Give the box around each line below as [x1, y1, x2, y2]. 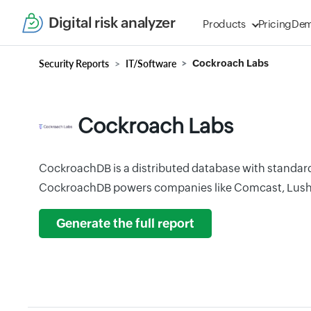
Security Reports [39, 58, 109, 69]
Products [203, 18, 246, 30]
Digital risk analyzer [49, 14, 176, 31]
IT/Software [126, 58, 176, 69]
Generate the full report [56, 217, 194, 230]
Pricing [258, 18, 292, 30]
